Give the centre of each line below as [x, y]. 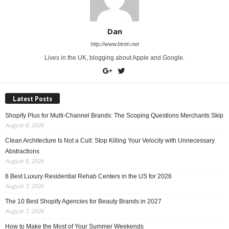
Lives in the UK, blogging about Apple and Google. [114, 58]
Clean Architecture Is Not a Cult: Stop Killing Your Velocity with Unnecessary [110, 141]
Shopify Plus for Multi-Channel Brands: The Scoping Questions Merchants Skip [114, 116]
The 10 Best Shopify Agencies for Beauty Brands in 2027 [83, 202]
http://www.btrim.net [114, 44]
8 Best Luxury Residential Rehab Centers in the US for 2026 [88, 177]
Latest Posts [32, 99]
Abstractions [22, 152]
